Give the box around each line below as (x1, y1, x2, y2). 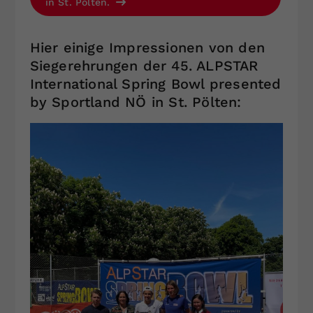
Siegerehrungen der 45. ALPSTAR (29, 57, 259, 74)
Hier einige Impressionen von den (29, 38, 265, 56)
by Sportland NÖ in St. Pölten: (29, 93, 242, 110)
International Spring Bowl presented (29, 75, 282, 92)
